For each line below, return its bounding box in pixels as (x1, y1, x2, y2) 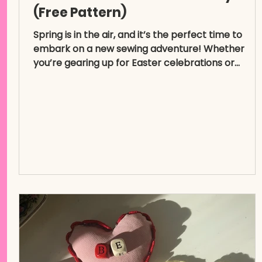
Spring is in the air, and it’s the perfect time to (33, 28, 242, 42)
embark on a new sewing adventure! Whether (33, 42, 244, 56)
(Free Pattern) (33, 4, 126, 22)
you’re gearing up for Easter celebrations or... (33, 56, 240, 70)
